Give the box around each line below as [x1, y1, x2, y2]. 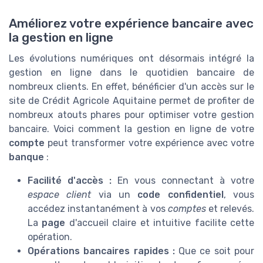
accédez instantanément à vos [28, 203, 168, 215]
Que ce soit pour [174, 245, 255, 257]
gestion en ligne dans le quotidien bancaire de [9, 67, 254, 79]
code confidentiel [137, 189, 224, 201]
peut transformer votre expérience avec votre [45, 137, 254, 149]
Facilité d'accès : [28, 175, 112, 187]
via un [91, 189, 138, 201]
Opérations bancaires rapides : [28, 245, 175, 257]
